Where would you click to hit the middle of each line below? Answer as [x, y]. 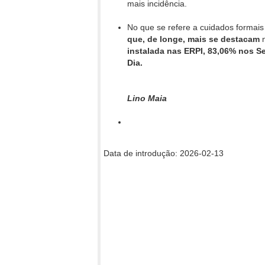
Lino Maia [147, 98]
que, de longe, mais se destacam [195, 39]
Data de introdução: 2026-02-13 [164, 153]
